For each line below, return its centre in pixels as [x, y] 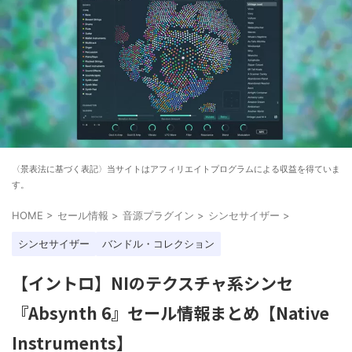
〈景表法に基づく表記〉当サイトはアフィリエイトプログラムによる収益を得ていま [176, 169]
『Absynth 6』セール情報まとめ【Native [170, 312]
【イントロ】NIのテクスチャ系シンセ [152, 282]
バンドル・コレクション [158, 243]
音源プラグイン [158, 215]
